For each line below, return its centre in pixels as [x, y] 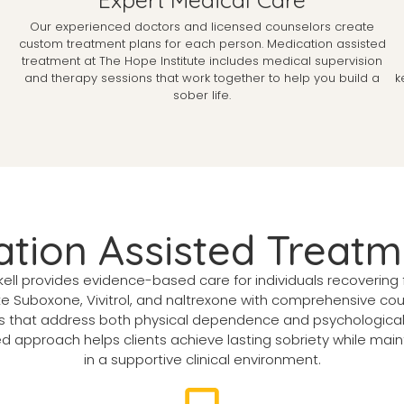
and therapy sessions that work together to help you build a [202, 78]
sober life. [202, 95]
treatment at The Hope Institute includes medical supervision [202, 60]
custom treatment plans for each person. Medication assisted [202, 43]
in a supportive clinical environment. [202, 359]
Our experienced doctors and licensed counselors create [202, 26]
